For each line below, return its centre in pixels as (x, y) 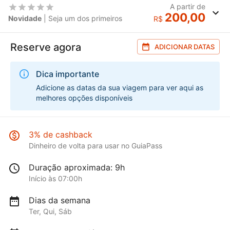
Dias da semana (60, 200)
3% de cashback (61, 135)
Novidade (25, 18)
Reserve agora (46, 47)
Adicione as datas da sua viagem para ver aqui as (120, 88)
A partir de (188, 6)
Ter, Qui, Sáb (50, 212)
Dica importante (68, 74)
